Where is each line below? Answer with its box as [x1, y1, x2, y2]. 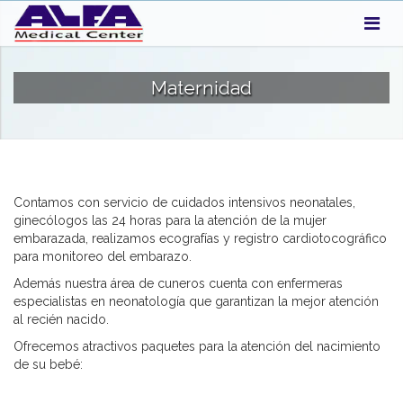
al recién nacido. [13, 312, 109, 327]
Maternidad [151, 76, 252, 99]
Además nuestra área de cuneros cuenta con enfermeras [13, 276, 343, 291]
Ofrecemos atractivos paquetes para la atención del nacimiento [13, 339, 381, 354]
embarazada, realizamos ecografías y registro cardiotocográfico [13, 231, 387, 246]
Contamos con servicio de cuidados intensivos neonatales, [13, 195, 355, 210]
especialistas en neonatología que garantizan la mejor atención [13, 294, 379, 309]
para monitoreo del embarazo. [13, 249, 192, 264]
